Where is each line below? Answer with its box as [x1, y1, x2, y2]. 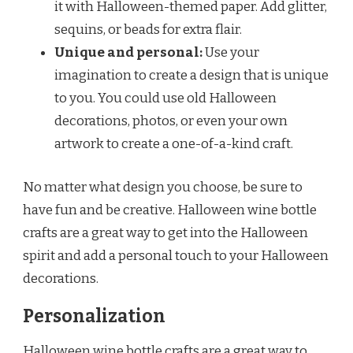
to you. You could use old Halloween [54, 90, 277, 107]
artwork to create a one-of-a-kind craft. [54, 136, 293, 153]
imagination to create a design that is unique [54, 67, 329, 84]
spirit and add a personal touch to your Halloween [23, 247, 329, 264]
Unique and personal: [54, 44, 203, 61]
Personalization [23, 305, 165, 327]
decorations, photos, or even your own [54, 113, 288, 130]
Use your [203, 44, 259, 61]
